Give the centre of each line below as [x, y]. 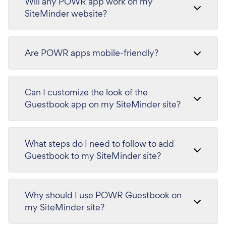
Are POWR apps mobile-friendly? [92, 53]
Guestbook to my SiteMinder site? [93, 156]
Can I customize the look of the [86, 92]
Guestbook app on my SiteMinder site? [103, 104]
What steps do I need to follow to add [99, 144]
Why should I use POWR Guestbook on [103, 195]
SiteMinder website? [66, 13]
